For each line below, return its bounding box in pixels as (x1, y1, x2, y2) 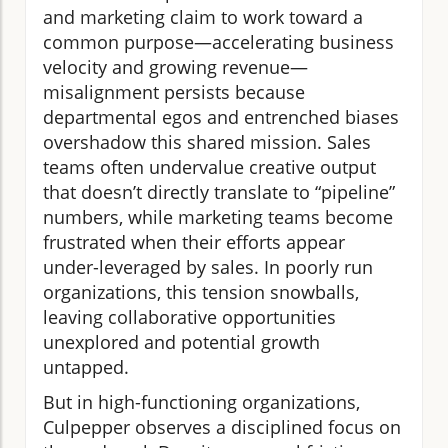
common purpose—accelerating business (43, 30, 394, 55)
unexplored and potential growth (43, 330, 320, 355)
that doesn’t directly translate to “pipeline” (43, 180, 395, 205)
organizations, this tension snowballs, (43, 280, 359, 305)
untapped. (43, 355, 129, 380)
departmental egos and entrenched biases (43, 105, 399, 130)
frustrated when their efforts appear (43, 230, 345, 255)
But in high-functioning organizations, (43, 390, 360, 415)
